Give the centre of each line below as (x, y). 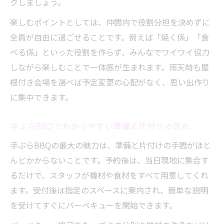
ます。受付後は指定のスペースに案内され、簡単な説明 (109, 190)
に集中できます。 (41, 97)
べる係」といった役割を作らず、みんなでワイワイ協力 (110, 52)
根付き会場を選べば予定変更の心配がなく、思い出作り (110, 82)
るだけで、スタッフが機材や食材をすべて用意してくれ (109, 175)
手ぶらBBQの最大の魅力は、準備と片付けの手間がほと (110, 145)
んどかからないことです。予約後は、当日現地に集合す (109, 160)
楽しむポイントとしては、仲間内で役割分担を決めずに (110, 22)
